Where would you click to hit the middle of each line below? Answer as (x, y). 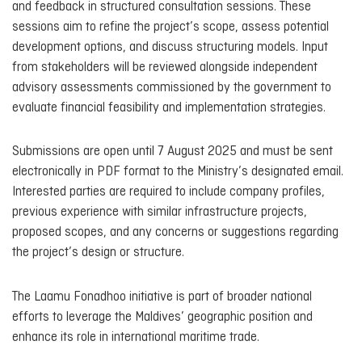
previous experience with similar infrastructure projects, (160, 213)
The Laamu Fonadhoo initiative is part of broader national (162, 297)
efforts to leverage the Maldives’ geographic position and (162, 317)
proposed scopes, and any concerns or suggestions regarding (175, 233)
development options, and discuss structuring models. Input (170, 47)
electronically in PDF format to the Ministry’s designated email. (178, 172)
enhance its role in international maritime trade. (136, 337)
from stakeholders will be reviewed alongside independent (165, 67)
